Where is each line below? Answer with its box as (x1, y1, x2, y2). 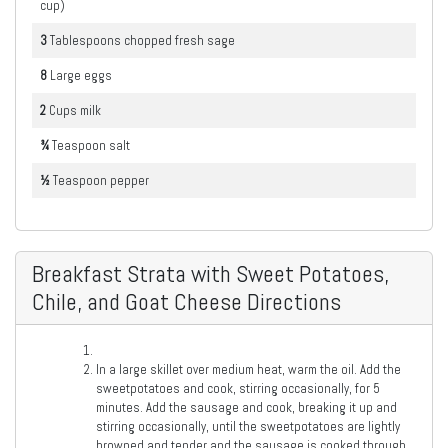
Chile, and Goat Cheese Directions (32, 286, 341, 317)
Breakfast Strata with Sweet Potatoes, (32, 258, 389, 289)
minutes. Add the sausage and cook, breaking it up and (96, 398, 397, 416)
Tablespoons (50, 31, 124, 49)
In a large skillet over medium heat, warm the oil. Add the (96, 360, 401, 378)
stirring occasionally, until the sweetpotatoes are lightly (96, 417, 400, 435)
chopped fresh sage (124, 31, 235, 49)
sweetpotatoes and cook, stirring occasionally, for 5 (96, 379, 380, 397)
